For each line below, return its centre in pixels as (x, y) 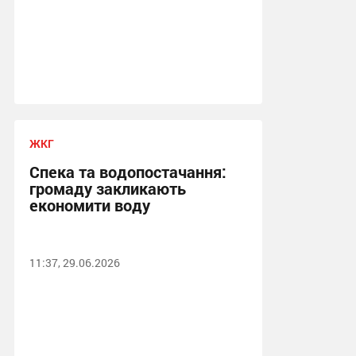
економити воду (89, 205)
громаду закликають (107, 188)
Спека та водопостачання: (128, 172)
